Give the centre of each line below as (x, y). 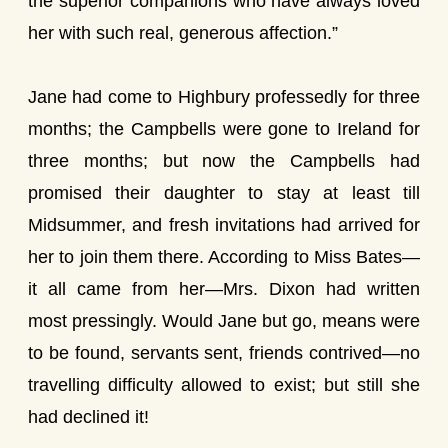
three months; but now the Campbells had (224, 161)
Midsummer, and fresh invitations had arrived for (224, 225)
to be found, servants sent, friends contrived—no (224, 353)
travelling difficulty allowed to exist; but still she (224, 385)
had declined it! (88, 417)
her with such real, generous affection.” (183, 33)
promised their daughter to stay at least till (224, 193)
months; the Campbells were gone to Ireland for (224, 129)
